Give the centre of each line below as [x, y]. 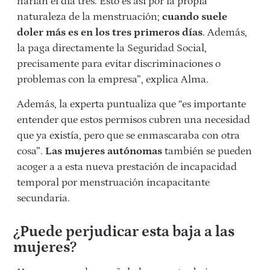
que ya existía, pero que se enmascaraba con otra [128, 136]
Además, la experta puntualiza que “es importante [131, 104]
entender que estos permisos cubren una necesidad [133, 120]
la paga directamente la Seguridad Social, [112, 48]
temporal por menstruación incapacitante [113, 183]
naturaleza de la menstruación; [89, 17]
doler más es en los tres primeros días [110, 33]
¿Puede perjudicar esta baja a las [124, 232]
